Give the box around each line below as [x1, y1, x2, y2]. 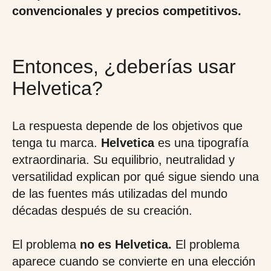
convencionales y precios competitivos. [12, 4, 241, 18]
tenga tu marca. [12, 136, 101, 149]
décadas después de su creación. [12, 204, 192, 217]
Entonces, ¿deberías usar [12, 56, 236, 77]
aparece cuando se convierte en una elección [12, 255, 255, 268]
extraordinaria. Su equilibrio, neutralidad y [12, 153, 235, 166]
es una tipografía [158, 136, 249, 149]
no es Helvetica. [76, 238, 172, 251]
